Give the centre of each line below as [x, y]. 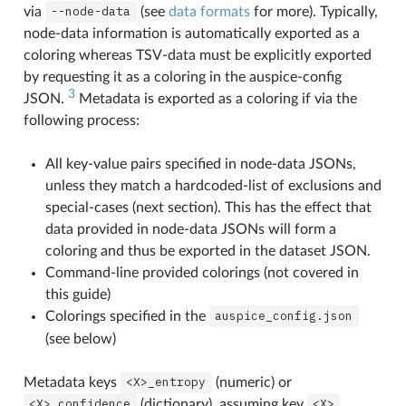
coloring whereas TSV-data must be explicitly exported [197, 55]
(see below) [80, 338]
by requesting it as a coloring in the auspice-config [182, 77]
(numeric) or [251, 382]
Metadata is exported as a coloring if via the [216, 98]
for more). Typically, [314, 11]
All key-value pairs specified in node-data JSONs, [200, 164]
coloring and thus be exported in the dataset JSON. [208, 251]
